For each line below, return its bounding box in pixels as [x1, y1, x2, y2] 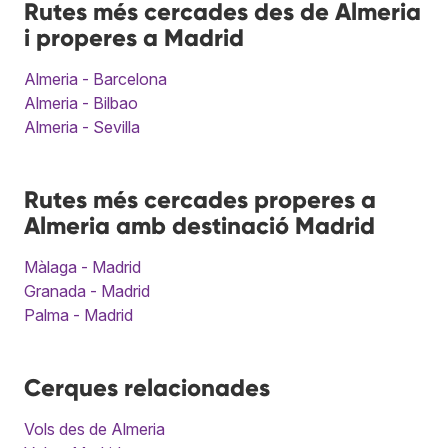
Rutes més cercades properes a [24, 184, 376, 214]
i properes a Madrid [24, 22, 244, 52]
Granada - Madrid [24, 280, 150, 301]
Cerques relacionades [24, 372, 270, 402]
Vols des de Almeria [24, 418, 165, 439]
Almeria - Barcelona [24, 68, 167, 89]
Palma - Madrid [24, 304, 133, 325]
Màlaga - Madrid [24, 256, 141, 277]
